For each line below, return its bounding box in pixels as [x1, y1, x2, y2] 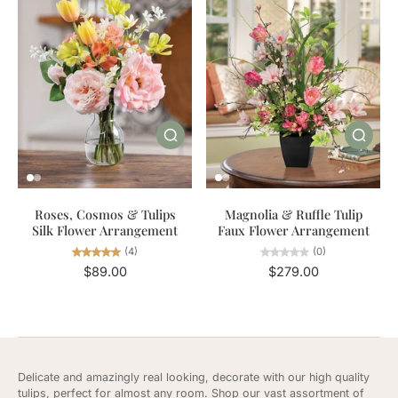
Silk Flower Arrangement [32, 220, 178, 239]
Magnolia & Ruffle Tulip [224, 204, 362, 223]
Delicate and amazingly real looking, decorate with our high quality [18, 370, 370, 385]
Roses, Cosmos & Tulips [34, 204, 176, 223]
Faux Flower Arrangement [217, 220, 370, 239]
